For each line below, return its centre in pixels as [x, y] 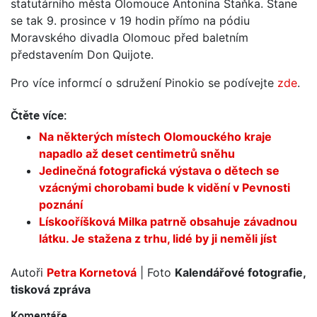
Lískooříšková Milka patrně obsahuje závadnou [168, 221]
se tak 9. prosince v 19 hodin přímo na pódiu [130, 20]
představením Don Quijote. [82, 54]
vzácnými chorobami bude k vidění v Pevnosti [165, 187]
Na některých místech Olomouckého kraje [155, 136]
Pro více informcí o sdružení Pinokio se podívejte [144, 82]
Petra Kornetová [92, 272]
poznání [62, 204]
